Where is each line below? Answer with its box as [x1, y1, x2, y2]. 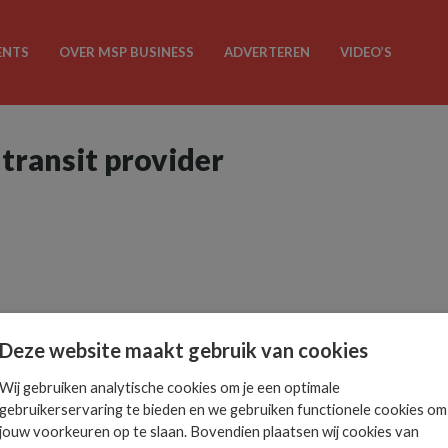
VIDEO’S [339, 44, 392, 60]
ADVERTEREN [223, 44, 310, 60]
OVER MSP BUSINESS [58, 44, 194, 60]
